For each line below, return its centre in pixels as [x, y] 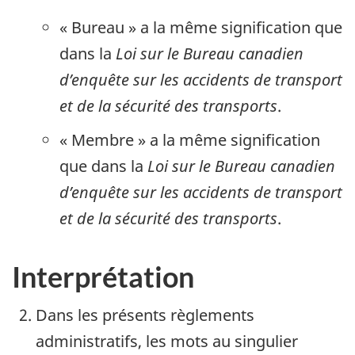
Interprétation [103, 277]
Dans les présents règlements [145, 315]
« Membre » [103, 140]
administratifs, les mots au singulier [167, 341]
